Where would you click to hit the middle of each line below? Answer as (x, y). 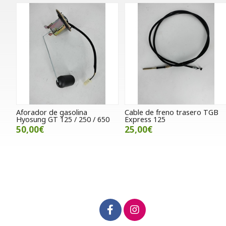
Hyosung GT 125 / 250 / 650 (63, 120)
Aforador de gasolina (52, 112)
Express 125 (145, 120)
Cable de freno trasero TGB (172, 112)
